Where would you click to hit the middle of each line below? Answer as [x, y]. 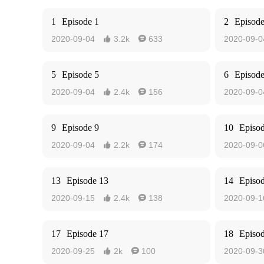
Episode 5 [80, 75]
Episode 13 [88, 181]
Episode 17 [88, 234]
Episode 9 [80, 128]
